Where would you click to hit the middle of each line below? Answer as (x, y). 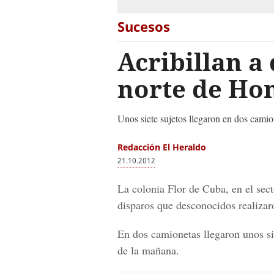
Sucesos (144, 26)
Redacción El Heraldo (162, 147)
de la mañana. (148, 250)
